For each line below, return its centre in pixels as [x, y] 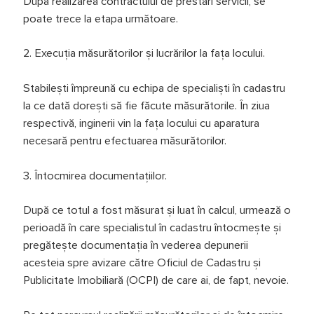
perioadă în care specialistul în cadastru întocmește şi [152, 228]
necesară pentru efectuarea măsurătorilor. [124, 141]
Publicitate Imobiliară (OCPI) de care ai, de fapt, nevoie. [156, 281]
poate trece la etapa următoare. [100, 19]
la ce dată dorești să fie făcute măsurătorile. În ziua [146, 105]
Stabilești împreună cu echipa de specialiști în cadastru [154, 88]
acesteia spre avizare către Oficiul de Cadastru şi [142, 263]
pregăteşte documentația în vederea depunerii [135, 246]
